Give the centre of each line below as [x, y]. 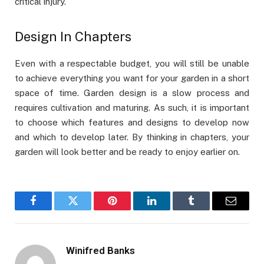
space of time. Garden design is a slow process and [132, 93]
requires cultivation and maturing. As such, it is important [132, 108]
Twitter [87, 209]
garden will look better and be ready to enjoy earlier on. [127, 152]
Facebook [53, 209]
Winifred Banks [100, 251]
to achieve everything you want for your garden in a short [132, 78]
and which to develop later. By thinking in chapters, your [132, 137]
